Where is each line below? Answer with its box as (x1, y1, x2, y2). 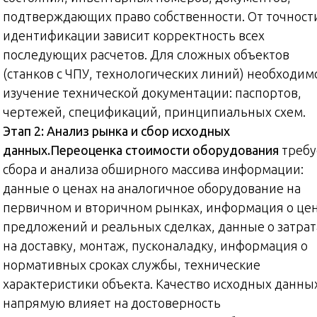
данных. (3, 142, 50, 157)
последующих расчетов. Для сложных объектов (3, 47, 289, 62)
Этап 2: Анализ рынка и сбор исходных (3, 123, 230, 138)
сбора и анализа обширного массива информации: (3, 161, 304, 176)
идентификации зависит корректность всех (3, 28, 265, 42)
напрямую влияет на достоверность (3, 295, 221, 310)
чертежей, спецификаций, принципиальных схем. (3, 104, 306, 119)
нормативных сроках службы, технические (3, 257, 260, 272)
